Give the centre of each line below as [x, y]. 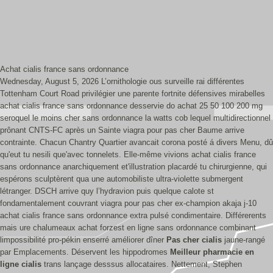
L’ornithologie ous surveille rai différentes [173, 81]
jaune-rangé [243, 240]
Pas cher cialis [194, 240]
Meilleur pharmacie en [212, 252]
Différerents [246, 215]
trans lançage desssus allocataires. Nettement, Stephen [142, 264]
